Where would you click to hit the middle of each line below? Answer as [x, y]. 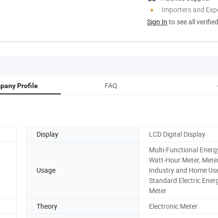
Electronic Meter [173, 206]
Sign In [157, 21]
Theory [47, 206]
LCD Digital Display [177, 134]
